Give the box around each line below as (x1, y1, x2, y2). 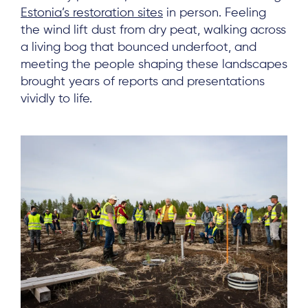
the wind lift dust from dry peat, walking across (21, 24, 286, 37)
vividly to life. (21, 93, 92, 106)
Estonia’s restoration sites (21, 7, 163, 20)
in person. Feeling (163, 7, 266, 20)
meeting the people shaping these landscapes (21, 58, 287, 71)
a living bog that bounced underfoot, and (21, 41, 256, 54)
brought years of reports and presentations (21, 76, 265, 89)
